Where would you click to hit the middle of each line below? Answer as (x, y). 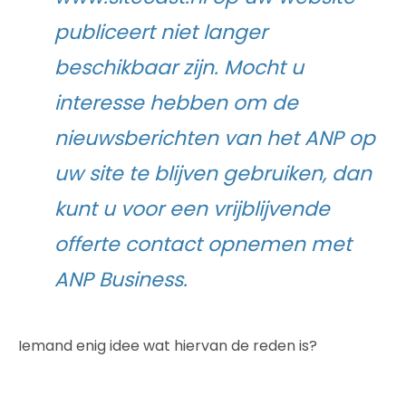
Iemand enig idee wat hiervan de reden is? (168, 345)
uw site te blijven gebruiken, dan (213, 173)
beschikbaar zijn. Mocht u (179, 67)
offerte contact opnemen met (203, 244)
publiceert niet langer (161, 32)
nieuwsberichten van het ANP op (215, 138)
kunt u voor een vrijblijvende (192, 208)
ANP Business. (121, 279)
